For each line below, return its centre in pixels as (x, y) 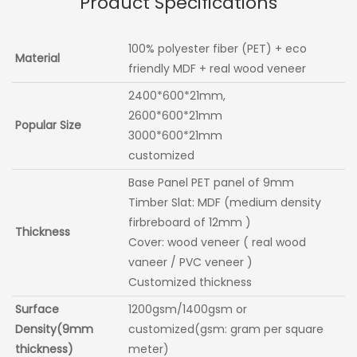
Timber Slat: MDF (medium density (225, 202)
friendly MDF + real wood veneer (221, 68)
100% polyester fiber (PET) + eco (218, 48)
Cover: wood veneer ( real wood (218, 242)
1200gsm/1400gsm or (188, 309)
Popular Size (49, 125)
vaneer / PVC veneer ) (191, 262)
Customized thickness (190, 282)
